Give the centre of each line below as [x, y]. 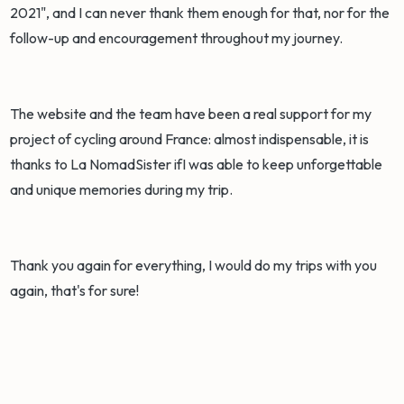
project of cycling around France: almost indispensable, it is [190, 139]
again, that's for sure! [76, 291]
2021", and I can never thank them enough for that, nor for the [200, 13]
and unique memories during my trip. [123, 190]
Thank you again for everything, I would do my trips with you [194, 266]
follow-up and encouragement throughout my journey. [178, 38]
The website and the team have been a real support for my [191, 114]
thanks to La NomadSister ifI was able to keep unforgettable [197, 165]
